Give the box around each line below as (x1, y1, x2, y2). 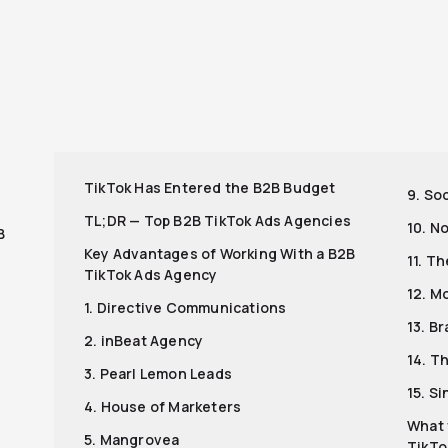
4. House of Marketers (84, 396, 242, 416)
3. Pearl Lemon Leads (84, 363, 232, 383)
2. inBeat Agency (84, 330, 204, 350)
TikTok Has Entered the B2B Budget (84, 177, 336, 197)
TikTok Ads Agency (84, 264, 218, 284)
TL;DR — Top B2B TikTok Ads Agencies (84, 210, 351, 230)
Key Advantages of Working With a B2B (84, 243, 356, 263)
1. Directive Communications (84, 297, 287, 317)
